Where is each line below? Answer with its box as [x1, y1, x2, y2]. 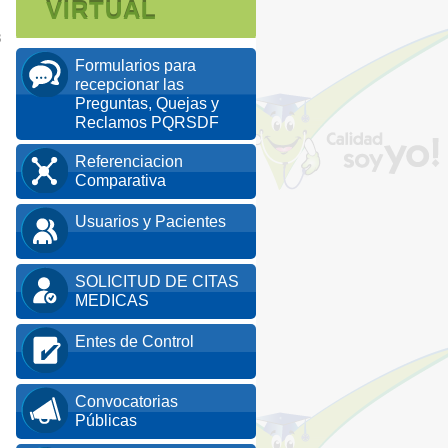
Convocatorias [75, 393, 178, 410]
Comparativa [75, 172, 166, 189]
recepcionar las [75, 76, 184, 93]
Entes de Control [75, 333, 194, 350]
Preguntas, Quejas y [75, 95, 219, 112]
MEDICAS [75, 292, 149, 309]
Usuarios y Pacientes [75, 213, 226, 230]
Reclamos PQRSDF [75, 114, 219, 131]
